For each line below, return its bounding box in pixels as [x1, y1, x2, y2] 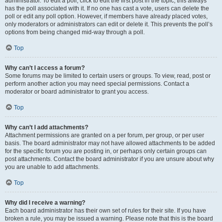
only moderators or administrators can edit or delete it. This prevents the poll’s [5, 21, 213, 28]
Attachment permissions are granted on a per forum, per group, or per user [5, 132, 204, 139]
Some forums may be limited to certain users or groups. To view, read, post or [5, 72, 211, 79]
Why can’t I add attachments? [5, 124, 88, 131]
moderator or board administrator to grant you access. [5, 88, 149, 95]
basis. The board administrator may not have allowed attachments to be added [5, 140, 215, 147]
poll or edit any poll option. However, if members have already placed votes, [5, 13, 208, 20]
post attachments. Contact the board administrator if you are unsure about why [5, 156, 214, 163]
